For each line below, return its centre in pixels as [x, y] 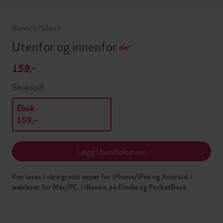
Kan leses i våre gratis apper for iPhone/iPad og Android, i [102, 176]
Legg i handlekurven [111, 151]
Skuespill [28, 86]
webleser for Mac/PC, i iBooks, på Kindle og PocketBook [100, 187]
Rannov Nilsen [36, 27]
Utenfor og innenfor [66, 46]
